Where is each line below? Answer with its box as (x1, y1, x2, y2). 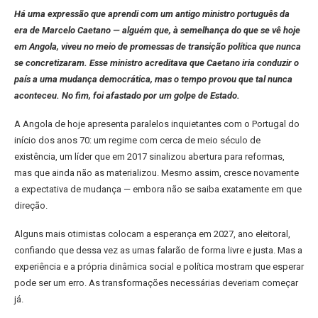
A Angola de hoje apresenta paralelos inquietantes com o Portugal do (14, 119, 300, 129)
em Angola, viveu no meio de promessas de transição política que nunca (14, 41, 301, 52)
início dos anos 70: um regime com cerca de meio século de (14, 135, 261, 146)
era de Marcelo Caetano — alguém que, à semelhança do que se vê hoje (14, 25, 300, 35)
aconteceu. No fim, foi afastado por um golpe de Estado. (14, 90, 240, 101)
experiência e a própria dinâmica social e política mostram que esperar (14, 261, 304, 272)
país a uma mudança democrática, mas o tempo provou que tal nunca (14, 74, 292, 84)
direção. (14, 200, 48, 211)
